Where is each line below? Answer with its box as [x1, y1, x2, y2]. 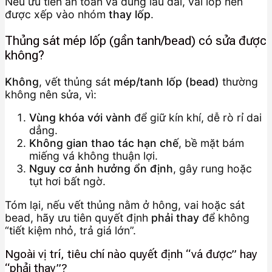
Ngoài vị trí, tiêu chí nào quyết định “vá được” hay [5, 247, 257, 262]
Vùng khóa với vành [29, 111, 131, 124]
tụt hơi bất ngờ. [29, 175, 106, 188]
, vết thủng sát [39, 75, 114, 88]
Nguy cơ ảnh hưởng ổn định [29, 162, 173, 175]
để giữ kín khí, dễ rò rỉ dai [131, 111, 262, 124]
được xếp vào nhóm [5, 8, 109, 21]
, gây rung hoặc [173, 162, 252, 175]
